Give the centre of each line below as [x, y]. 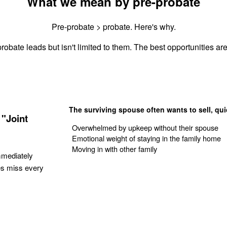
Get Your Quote [110, 177]
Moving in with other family [115, 149]
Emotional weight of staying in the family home [147, 138]
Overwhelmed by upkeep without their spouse [145, 128]
